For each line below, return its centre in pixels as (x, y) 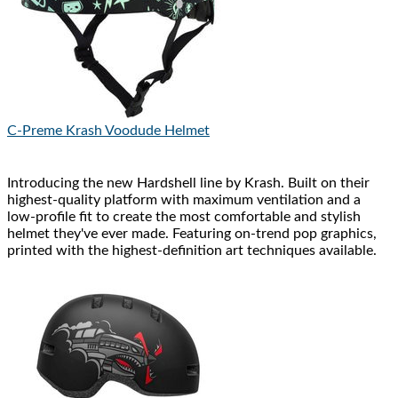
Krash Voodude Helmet (138, 131)
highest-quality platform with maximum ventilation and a (184, 200)
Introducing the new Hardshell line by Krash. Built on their (188, 183)
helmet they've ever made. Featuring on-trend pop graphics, (192, 234)
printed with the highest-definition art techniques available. (192, 251)
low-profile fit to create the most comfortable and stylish (184, 217)
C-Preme (35, 131)
